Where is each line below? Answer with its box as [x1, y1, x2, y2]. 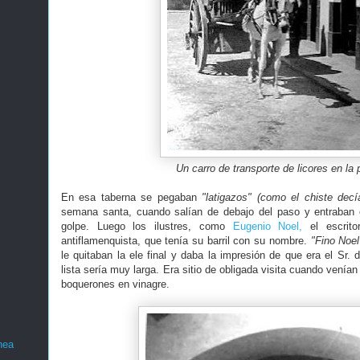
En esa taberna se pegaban [61, 191, 202, 203]
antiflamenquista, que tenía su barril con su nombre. [61, 235, 311, 247]
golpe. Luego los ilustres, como [61, 220, 233, 232]
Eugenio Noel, [232, 220, 303, 232]
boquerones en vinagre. [61, 278, 170, 290]
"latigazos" [202, 191, 252, 203]
